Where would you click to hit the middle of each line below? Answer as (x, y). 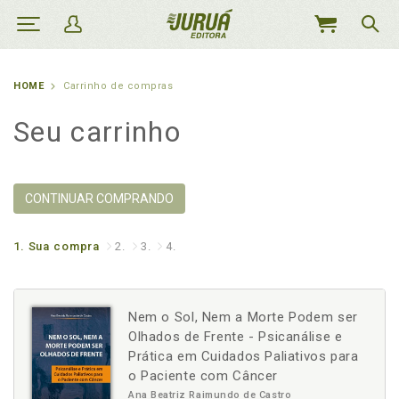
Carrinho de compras (118, 86)
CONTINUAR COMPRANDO (99, 199)
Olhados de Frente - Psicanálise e (236, 337)
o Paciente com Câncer (204, 376)
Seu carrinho (97, 132)
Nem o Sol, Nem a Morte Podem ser (243, 317)
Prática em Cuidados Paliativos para (244, 356)
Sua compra (64, 246)
